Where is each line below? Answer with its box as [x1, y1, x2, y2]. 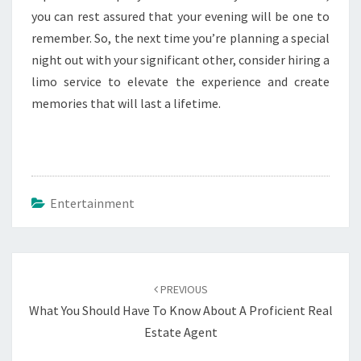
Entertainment [50, 195, 135, 211]
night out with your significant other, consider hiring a [31, 52, 330, 68]
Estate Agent [143, 324, 218, 340]
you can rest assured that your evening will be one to [31, 8, 330, 24]
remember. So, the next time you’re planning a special [31, 30, 330, 46]
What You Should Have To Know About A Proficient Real [28, 302, 333, 318]
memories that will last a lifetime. [31, 95, 221, 111]
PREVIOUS [157, 282, 208, 297]
